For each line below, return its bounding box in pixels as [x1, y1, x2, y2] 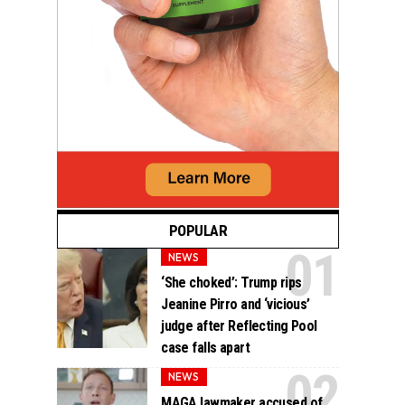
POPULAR [168, 221, 228, 240]
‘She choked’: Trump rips [161, 274, 302, 292]
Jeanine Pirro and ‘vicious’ [161, 296, 310, 314]
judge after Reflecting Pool [161, 317, 317, 335]
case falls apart [161, 339, 250, 357]
